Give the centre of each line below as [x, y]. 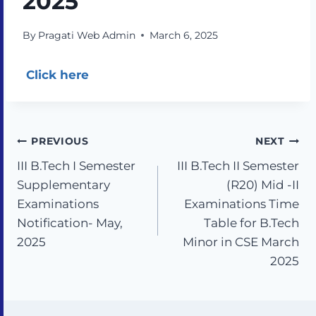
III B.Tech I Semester [76, 165]
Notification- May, [70, 223]
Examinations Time [242, 203]
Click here [57, 74]
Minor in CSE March [241, 242]
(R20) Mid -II [263, 184]
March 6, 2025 [184, 35]
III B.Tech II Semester [238, 165]
